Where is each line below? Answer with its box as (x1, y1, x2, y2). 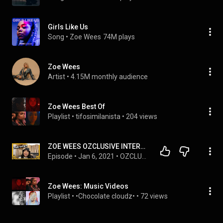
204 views (126, 112, 157, 120)
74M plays (103, 33, 135, 41)
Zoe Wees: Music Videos (48, 182, 128, 190)
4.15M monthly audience (71, 73, 148, 81)
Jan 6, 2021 (78, 152, 114, 160)
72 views (140, 192, 168, 200)
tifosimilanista (76, 112, 120, 120)
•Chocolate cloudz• (76, 192, 135, 200)
